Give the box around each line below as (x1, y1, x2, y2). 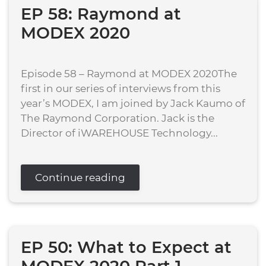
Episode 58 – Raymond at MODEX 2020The (21, 68, 237, 80)
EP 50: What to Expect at (21, 237, 232, 257)
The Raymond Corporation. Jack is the (21, 112, 214, 124)
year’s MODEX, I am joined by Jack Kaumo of (21, 97, 245, 109)
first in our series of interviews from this (21, 83, 220, 94)
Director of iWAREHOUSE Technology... (21, 127, 218, 139)
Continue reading (35, 172, 125, 183)
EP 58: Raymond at (21, 4, 181, 24)
